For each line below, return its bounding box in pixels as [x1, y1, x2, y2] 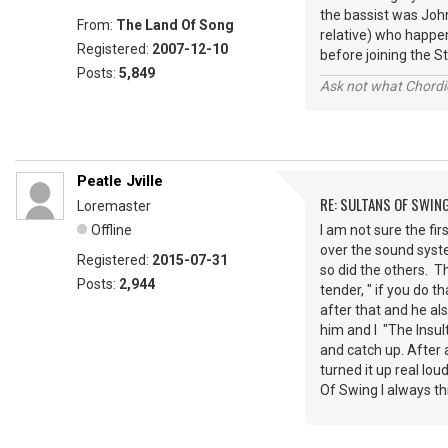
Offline [91, 222, 132, 238]
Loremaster [77, 198, 151, 214]
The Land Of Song [116, 17, 234, 33]
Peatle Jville [77, 172, 163, 190]
